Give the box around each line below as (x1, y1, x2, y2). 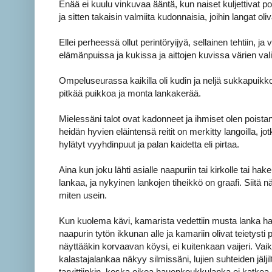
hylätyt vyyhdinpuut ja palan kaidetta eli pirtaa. (59, 139, 239, 150)
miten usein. (59, 190, 107, 201)
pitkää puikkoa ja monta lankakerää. (59, 88, 201, 99)
